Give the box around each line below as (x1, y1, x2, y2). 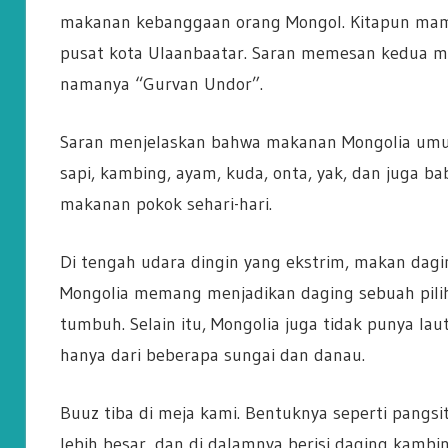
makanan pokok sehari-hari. (59, 193, 272, 216)
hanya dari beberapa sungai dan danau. (59, 344, 365, 367)
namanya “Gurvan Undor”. (59, 73, 263, 96)
